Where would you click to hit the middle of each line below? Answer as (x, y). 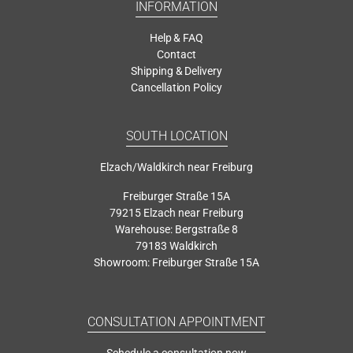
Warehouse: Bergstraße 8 (176, 229)
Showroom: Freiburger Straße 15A (176, 262)
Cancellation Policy (176, 87)
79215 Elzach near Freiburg (176, 212)
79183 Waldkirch (176, 245)
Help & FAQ (176, 37)
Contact (176, 54)
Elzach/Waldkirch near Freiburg (176, 167)
